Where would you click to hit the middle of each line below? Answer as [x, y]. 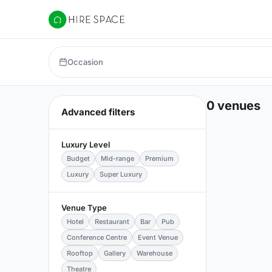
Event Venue [158, 237]
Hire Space [73, 25]
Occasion [85, 62]
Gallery [115, 253]
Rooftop [80, 253]
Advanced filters [98, 112]
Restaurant [112, 222]
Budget [78, 158]
